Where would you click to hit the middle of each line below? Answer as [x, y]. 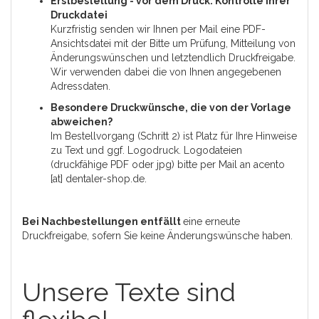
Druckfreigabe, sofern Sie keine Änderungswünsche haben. [157, 236]
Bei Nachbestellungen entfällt [103, 221]
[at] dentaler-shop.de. [99, 179]
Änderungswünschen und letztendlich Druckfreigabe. [173, 58]
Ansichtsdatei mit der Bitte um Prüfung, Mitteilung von [173, 43]
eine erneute [211, 221]
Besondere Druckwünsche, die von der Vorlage [171, 108]
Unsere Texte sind [129, 292]
